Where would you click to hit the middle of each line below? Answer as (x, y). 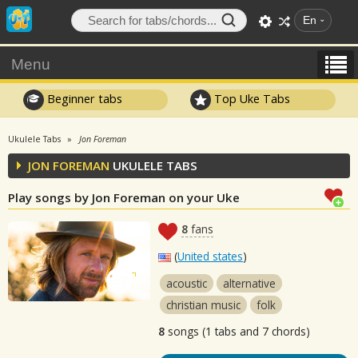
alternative (250, 283)
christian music (204, 305)
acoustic (187, 283)
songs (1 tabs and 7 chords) (238, 331)
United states (211, 256)
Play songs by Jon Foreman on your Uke (124, 197)
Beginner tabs (83, 98)
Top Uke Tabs (251, 98)
